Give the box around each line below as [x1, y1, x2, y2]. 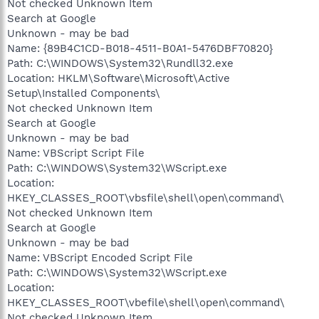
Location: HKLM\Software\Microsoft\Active [7, 71, 230, 85]
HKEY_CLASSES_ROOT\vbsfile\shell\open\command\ [7, 191, 284, 204]
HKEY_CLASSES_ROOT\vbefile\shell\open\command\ [7, 296, 285, 309]
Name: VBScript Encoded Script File [7, 251, 193, 264]
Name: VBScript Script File [7, 146, 145, 159]
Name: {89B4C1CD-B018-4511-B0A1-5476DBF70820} [7, 41, 273, 55]
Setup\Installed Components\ [7, 86, 160, 100]
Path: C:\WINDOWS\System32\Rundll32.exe [7, 56, 234, 70]
